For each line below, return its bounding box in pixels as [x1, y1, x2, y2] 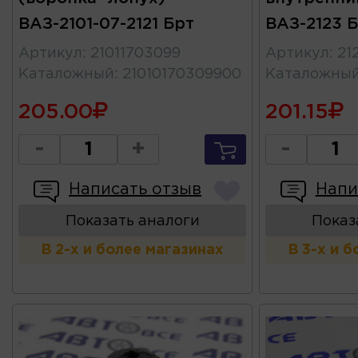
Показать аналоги [65, 215, 200, 229]
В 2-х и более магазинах [41, 244, 225, 257]
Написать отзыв [69, 182, 201, 197]
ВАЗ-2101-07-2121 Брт [18, 17, 194, 32]
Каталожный [18, 68, 114, 82]
